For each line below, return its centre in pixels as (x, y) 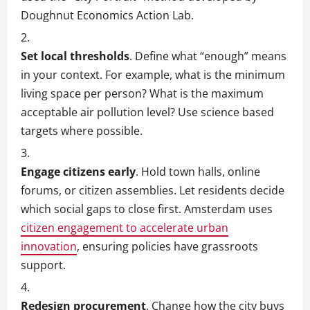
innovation (49, 247)
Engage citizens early (78, 172)
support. (43, 265)
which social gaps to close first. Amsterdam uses (147, 209)
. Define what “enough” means (208, 56)
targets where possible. (82, 131)
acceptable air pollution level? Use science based (147, 112)
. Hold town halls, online (198, 172)
